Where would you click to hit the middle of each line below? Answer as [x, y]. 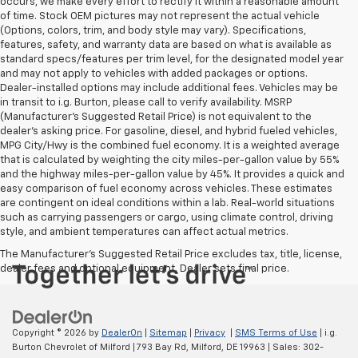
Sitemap [168, 332]
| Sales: [284, 347]
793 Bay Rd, [162, 347]
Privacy [210, 332]
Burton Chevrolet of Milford [71, 347]
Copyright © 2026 [50, 332]
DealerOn [122, 332]
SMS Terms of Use [276, 332]
